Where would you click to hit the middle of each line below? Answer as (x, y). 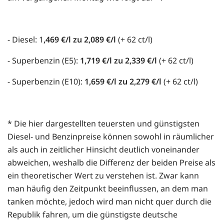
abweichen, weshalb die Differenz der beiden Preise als (111, 162)
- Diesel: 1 (25, 39)
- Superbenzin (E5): (44, 60)
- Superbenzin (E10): (46, 81)
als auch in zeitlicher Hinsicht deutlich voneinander (103, 149)
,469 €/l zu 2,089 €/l (81, 39)
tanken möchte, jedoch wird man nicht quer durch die (109, 201)
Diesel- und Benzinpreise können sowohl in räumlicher (111, 136)
